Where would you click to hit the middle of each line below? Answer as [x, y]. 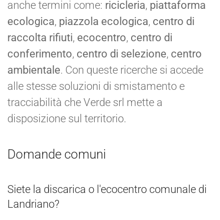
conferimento [40, 54]
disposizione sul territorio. [67, 118]
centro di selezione [122, 54]
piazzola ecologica [104, 21]
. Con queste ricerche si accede [132, 70]
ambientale [34, 70]
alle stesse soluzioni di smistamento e [96, 86]
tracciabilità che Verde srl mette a [85, 102]
